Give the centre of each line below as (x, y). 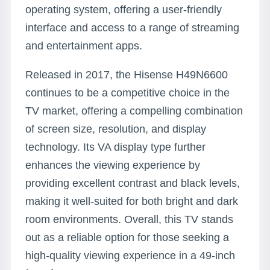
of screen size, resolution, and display (116, 129)
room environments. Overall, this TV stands (129, 219)
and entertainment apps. (84, 46)
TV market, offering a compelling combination (134, 111)
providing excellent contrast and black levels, (133, 183)
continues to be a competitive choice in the (127, 93)
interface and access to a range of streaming (132, 28)
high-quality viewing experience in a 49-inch (130, 256)
